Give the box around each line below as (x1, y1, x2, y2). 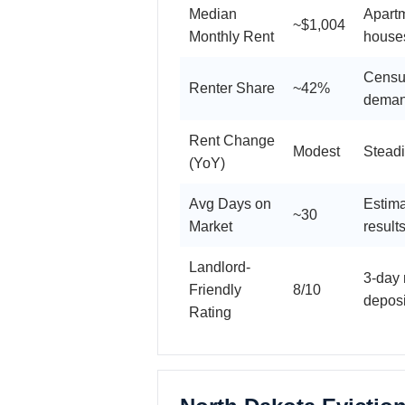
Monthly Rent (189, 28, 274, 44)
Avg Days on (189, 195, 271, 212)
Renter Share (189, 80, 275, 96)
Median (189, 5, 237, 22)
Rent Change (189, 132, 275, 148)
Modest (293, 143, 340, 159)
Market (189, 218, 232, 234)
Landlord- (189, 259, 250, 275)
